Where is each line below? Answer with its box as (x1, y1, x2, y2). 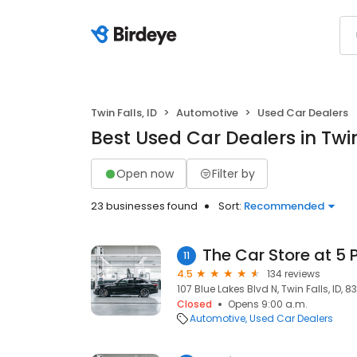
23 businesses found (91, 198, 198, 214)
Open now (116, 165, 174, 182)
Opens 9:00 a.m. (228, 297, 308, 311)
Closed (177, 297, 212, 311)
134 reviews (267, 267, 320, 280)
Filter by (212, 165, 255, 182)
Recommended (244, 198, 324, 214)
